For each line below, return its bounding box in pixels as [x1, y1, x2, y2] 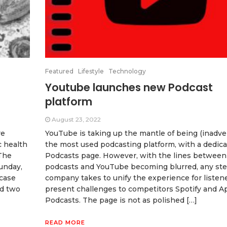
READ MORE [45, 218, 85, 226]
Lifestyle [78, 67, 104, 75]
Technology [108, 67, 146, 75]
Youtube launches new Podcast [45, 80, 213, 95]
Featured [45, 67, 73, 75]
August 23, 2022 [52, 115, 101, 123]
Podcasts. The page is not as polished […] [45, 195, 197, 205]
